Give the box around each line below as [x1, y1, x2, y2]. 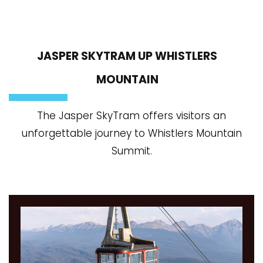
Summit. [111, 144, 152, 159]
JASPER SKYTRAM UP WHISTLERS [37, 48, 217, 65]
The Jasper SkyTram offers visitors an [37, 109, 226, 123]
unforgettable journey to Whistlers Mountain [21, 126, 242, 141]
